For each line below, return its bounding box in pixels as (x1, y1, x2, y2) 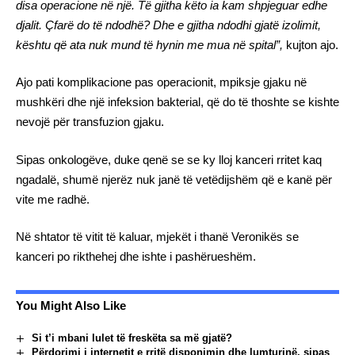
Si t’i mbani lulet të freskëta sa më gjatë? (31, 332, 232, 344)
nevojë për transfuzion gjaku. (16, 115, 164, 128)
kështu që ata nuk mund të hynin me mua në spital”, (16, 37, 286, 52)
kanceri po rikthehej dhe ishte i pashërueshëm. (16, 250, 256, 263)
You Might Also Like (16, 299, 126, 312)
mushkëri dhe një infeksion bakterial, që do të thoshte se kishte (16, 95, 339, 109)
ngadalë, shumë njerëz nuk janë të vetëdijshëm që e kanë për (16, 172, 332, 186)
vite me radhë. (16, 192, 90, 206)
